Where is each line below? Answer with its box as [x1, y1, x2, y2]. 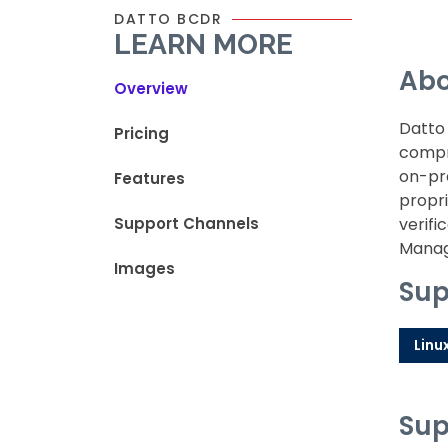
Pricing [114, 123, 169, 144]
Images [114, 258, 175, 279]
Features [114, 168, 185, 189]
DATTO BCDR [114, 9, 222, 29]
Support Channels [114, 213, 259, 234]
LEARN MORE [114, 28, 293, 61]
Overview [114, 78, 188, 99]
